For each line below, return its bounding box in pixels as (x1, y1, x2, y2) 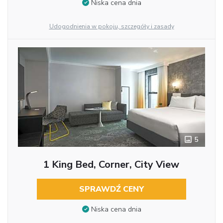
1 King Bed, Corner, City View (43, 157, 180, 171)
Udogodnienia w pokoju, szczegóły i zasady (49, 22, 174, 30)
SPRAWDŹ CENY (79, 183, 144, 195)
